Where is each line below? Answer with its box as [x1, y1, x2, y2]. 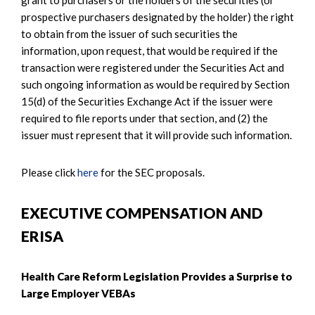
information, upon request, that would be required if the [21, 44, 278, 57]
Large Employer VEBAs [21, 286, 136, 300]
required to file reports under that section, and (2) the [21, 111, 268, 124]
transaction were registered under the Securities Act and [21, 60, 284, 74]
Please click [21, 165, 77, 179]
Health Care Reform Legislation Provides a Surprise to [21, 269, 292, 283]
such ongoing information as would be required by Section [21, 77, 290, 91]
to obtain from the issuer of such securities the [21, 27, 238, 40]
